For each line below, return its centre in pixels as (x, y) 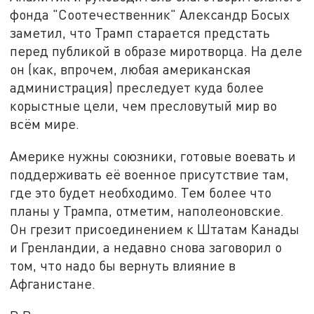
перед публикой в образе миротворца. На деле (156, 51)
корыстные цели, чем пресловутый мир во (144, 106)
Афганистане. (53, 283)
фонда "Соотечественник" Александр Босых (150, 15)
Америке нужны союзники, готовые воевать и (153, 156)
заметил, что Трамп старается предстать (140, 33)
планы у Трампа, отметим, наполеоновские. (147, 210)
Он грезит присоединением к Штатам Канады (155, 228)
